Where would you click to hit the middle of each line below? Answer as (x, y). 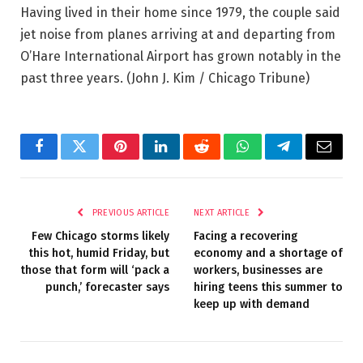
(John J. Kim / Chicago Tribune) (218, 78)
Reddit (220, 158)
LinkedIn (187, 158)
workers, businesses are (258, 270)
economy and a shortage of (268, 253)
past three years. (73, 78)
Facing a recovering (246, 236)
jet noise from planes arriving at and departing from (178, 34)
